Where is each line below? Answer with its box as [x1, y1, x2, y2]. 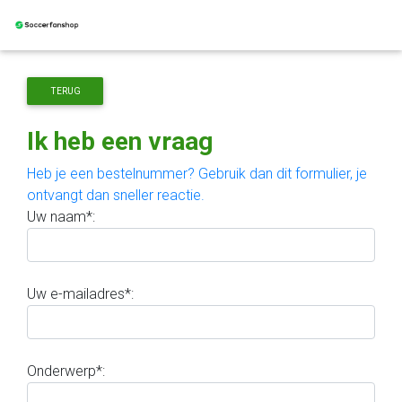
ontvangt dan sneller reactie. [27, 187, 205, 204]
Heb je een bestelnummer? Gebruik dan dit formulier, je [27, 165, 367, 182]
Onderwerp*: [27, 363, 105, 380]
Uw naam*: [27, 208, 95, 225]
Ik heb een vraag [27, 127, 213, 156]
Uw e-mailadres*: [27, 285, 134, 302]
